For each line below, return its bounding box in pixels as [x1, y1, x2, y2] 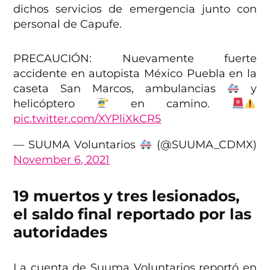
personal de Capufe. [13, 17, 122, 31]
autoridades [13, 223, 108, 242]
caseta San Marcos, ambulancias [13, 82, 227, 96]
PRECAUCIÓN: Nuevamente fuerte [13, 52, 257, 66]
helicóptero [13, 97, 97, 111]
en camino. [109, 97, 232, 111]
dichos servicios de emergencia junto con [13, 2, 257, 16]
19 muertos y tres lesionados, [13, 187, 240, 206]
